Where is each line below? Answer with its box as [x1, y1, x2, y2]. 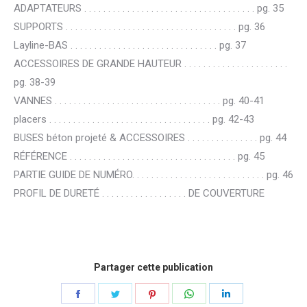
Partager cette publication [94, 262, 213, 273]
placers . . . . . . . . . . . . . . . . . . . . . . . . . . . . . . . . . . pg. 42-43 [14, 113, 254, 125]
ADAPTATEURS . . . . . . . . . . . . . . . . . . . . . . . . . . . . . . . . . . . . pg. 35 [14, 2, 284, 14]
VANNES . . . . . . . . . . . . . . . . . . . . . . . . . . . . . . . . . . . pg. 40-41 [14, 95, 265, 107]
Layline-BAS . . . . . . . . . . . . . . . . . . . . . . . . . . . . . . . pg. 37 [14, 39, 246, 51]
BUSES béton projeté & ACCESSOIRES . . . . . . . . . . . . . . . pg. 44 [14, 132, 286, 144]
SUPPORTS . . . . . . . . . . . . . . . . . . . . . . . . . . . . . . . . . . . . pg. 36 [14, 21, 265, 33]
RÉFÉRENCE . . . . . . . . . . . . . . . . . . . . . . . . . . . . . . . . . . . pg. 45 [14, 150, 265, 162]
